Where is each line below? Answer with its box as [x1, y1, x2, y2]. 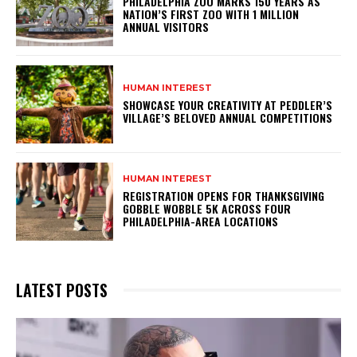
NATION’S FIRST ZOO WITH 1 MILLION [123, 6, 300, 23]
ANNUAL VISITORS [123, 18, 210, 36]
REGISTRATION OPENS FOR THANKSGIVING [123, 187, 325, 205]
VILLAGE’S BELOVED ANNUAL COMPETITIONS [123, 109, 333, 127]
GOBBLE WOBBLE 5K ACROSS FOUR [123, 200, 292, 218]
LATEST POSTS [16, 277, 108, 302]
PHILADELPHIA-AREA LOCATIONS [123, 213, 279, 230]
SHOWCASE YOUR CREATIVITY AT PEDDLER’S [123, 96, 333, 114]
